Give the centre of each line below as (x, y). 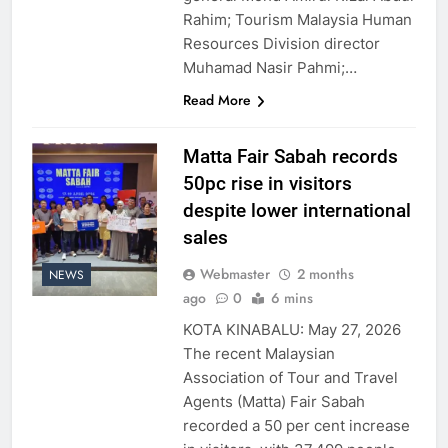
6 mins (291, 297)
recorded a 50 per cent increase (296, 425)
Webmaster (234, 273)
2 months (325, 273)
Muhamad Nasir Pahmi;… (269, 67)
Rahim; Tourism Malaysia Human (297, 19)
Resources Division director (281, 43)
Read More (216, 99)
